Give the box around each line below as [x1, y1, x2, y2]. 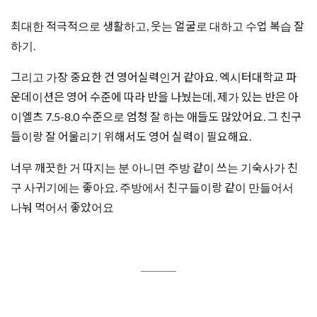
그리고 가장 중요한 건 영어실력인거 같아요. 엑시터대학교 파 [11, 70, 296, 84]
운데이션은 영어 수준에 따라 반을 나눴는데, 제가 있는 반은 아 [11, 90, 299, 104]
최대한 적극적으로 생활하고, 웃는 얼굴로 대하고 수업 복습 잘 [11, 19, 304, 33]
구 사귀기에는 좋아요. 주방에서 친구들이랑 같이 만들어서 [11, 180, 294, 195]
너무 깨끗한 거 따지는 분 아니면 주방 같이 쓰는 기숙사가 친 [11, 161, 298, 175]
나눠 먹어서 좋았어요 [11, 200, 114, 214]
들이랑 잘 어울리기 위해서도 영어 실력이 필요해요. [11, 129, 251, 144]
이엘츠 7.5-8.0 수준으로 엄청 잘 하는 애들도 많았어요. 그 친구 [11, 110, 301, 124]
